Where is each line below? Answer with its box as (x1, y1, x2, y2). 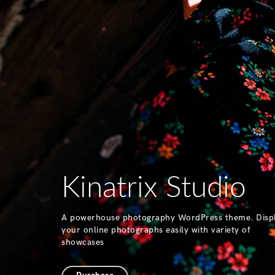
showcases (61, 237, 104, 247)
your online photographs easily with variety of (61, 225, 250, 235)
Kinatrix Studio (61, 173, 246, 203)
